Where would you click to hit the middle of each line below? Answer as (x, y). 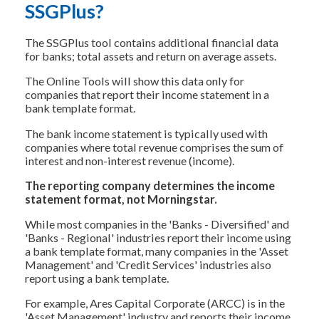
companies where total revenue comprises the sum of (154, 147)
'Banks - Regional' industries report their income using (158, 237)
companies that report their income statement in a (147, 95)
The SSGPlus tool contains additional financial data (152, 43)
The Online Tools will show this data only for (135, 81)
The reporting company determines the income (150, 185)
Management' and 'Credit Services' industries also (148, 264)
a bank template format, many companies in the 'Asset (157, 251)
